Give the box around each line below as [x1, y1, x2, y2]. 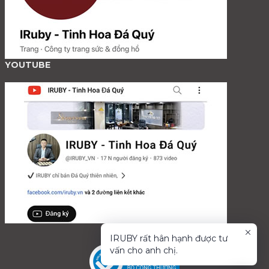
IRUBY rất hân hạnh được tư [110, 233, 228, 244]
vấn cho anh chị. [110, 245, 178, 256]
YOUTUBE [5, 59, 50, 70]
